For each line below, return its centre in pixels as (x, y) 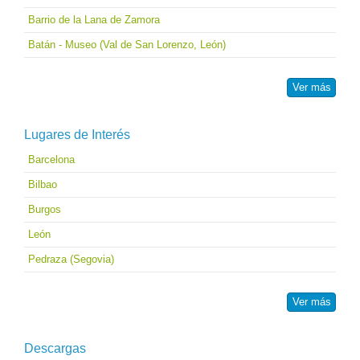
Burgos (45, 209)
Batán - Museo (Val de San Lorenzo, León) (127, 45)
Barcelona (51, 159)
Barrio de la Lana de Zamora (94, 20)
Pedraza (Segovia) (71, 259)
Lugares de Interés (77, 134)
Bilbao (43, 184)
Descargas (55, 348)
